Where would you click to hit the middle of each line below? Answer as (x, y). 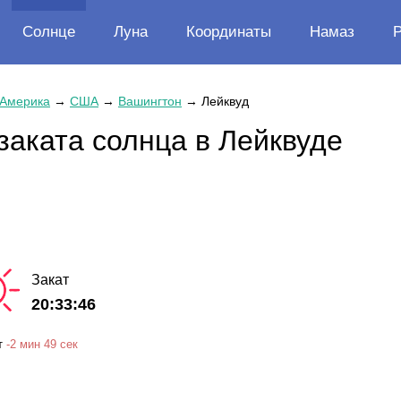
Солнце (49, 32)
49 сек (61, 344)
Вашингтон (150, 101)
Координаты (229, 32)
